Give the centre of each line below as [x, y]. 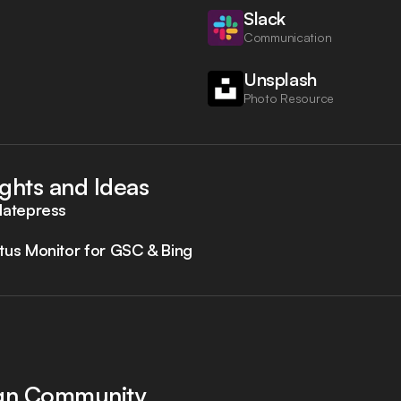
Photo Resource [289, 98]
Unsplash [280, 79]
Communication [288, 37]
